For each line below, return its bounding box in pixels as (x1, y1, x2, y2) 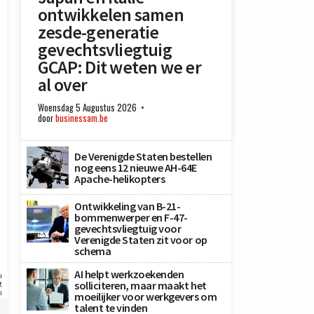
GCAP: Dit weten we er (38, 56, 201, 78)
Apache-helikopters (74, 172, 165, 186)
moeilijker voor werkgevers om (74, 289, 217, 303)
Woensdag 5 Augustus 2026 (38, 101, 137, 114)
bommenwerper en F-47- (74, 210, 188, 224)
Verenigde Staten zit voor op (74, 233, 207, 247)
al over (38, 74, 88, 96)
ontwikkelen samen (38, 4, 184, 26)
